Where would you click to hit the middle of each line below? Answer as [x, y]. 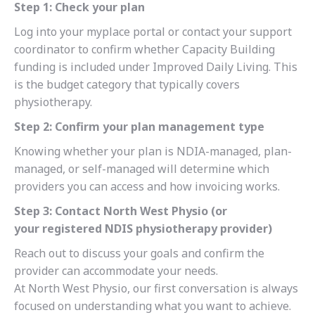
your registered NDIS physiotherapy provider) [143, 229]
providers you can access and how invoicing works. [147, 187]
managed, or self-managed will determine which [142, 169]
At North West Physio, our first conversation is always [156, 289]
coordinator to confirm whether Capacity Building [144, 50]
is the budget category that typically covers [127, 85]
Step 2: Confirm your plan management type [139, 127]
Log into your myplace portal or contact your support [153, 32]
